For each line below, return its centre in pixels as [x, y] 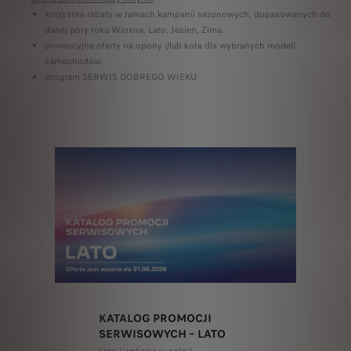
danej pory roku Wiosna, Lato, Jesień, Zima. [134, 30]
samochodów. [73, 61]
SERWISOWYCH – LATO [163, 334]
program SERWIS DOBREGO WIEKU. [121, 77]
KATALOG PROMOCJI [156, 318]
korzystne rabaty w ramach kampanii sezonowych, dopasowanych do [187, 14]
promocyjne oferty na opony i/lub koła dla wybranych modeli [170, 45]
